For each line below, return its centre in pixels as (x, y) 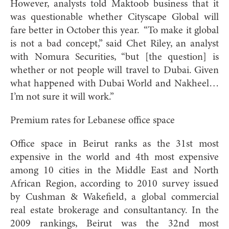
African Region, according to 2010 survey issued (114, 184)
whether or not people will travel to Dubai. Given (114, 70)
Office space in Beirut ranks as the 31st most (114, 144)
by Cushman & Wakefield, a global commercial (114, 197)
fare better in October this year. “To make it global (114, 30)
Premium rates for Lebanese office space (93, 120)
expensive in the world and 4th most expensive (114, 157)
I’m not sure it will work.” (62, 97)
